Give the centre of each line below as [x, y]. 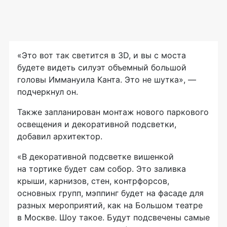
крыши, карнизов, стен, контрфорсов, [93, 181]
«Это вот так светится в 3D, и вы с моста [102, 55]
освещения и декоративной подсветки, [97, 124]
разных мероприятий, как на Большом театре [110, 205]
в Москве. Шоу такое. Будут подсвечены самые [113, 217]
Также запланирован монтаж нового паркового [113, 112]
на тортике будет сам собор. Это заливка [102, 168]
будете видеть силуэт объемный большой [102, 67]
